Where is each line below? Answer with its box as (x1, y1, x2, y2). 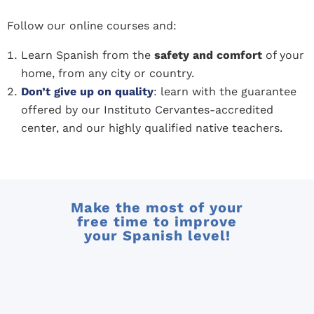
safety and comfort (154, 48, 262, 62)
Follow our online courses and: (7, 19, 177, 33)
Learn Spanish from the (21, 48, 154, 62)
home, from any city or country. (21, 67, 194, 81)
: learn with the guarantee (153, 85, 296, 99)
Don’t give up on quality (21, 85, 153, 99)
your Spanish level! (83, 227, 231, 245)
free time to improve (77, 213, 237, 231)
